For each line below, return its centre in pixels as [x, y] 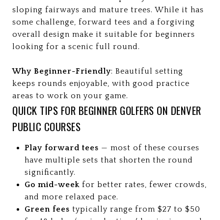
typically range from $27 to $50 [135, 209]
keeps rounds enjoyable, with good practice [101, 83]
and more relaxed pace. [71, 197]
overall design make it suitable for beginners [104, 34]
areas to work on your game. [70, 96]
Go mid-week [52, 185]
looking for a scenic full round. [76, 47]
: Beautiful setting [147, 71]
